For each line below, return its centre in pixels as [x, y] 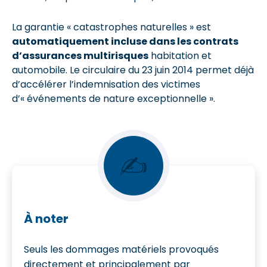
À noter [47, 218]
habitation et [180, 55]
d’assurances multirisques [80, 55]
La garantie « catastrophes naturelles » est [111, 27]
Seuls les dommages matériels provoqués [121, 249]
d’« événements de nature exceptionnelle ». [114, 98]
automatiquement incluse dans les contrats [125, 41]
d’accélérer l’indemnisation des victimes [106, 84]
